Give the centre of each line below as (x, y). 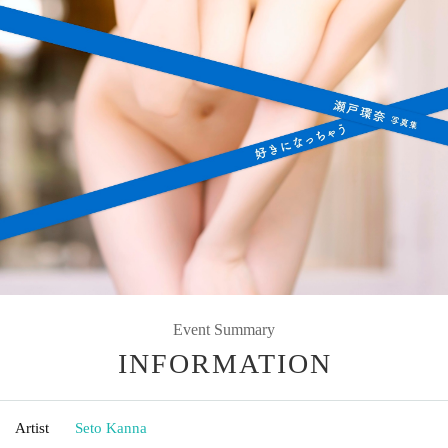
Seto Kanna (111, 427)
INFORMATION (225, 363)
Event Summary (224, 329)
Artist (32, 427)
